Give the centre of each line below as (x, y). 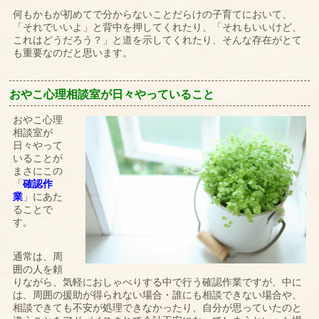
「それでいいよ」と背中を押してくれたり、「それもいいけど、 (158, 27)
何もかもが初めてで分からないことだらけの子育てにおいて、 (153, 15)
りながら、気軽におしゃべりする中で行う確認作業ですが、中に (158, 282)
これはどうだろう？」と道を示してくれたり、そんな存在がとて (158, 40)
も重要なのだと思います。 (73, 53)
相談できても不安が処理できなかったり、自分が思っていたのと (158, 308)
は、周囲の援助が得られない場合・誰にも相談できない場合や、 (158, 295)
